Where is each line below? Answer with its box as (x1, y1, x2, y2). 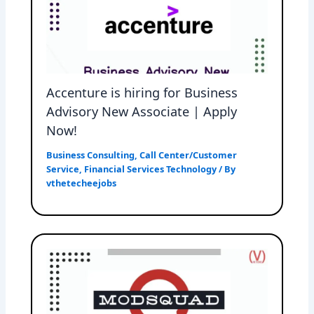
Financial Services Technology (84, 163, 217, 176)
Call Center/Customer (139, 149, 238, 162)
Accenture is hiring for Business (46, 84, 238, 102)
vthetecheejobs (46, 177, 117, 190)
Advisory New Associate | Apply (46, 103, 238, 121)
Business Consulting (46, 149, 135, 162)
